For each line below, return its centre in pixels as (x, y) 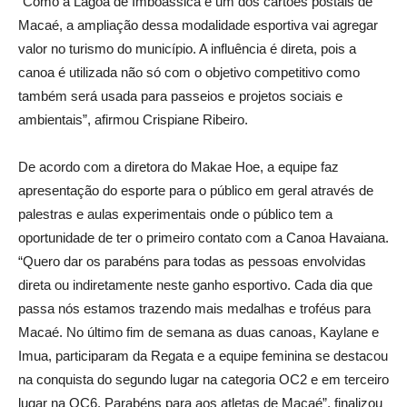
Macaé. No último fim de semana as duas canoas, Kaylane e (199, 332)
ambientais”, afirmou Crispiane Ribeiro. (133, 119)
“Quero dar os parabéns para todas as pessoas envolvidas (192, 261)
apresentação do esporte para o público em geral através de (196, 190)
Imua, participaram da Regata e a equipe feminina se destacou (203, 356)
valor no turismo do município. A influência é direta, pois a (187, 49)
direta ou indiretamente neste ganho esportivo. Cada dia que (195, 285)
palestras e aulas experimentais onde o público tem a (175, 214)
